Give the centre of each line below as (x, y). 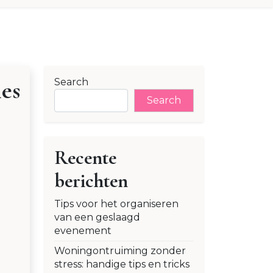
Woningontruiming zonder (120, 251)
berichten (91, 181)
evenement (83, 231)
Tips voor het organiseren (116, 204)
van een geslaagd (97, 218)
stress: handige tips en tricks (122, 264)
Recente (85, 158)
